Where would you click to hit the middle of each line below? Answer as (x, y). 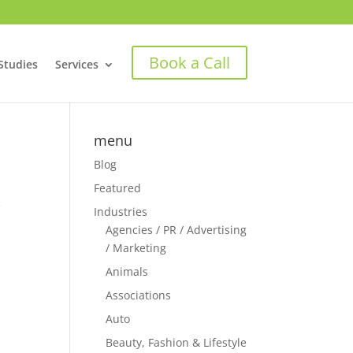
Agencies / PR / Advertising (176, 230)
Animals (127, 271)
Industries (121, 212)
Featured (118, 188)
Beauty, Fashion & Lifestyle (176, 342)
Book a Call (189, 63)
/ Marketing (136, 248)
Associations (139, 295)
